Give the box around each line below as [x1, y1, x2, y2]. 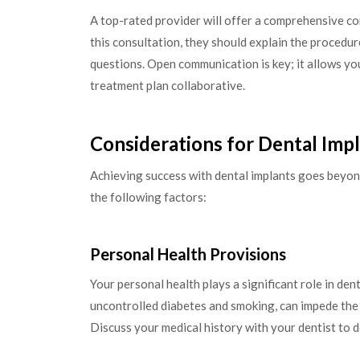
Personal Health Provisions [90, 243, 286, 264]
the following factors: [90, 190, 207, 205]
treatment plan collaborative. [90, 77, 245, 92]
